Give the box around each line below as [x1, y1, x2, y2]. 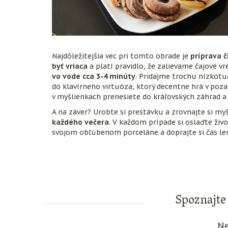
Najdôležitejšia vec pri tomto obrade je [52, 51, 190, 61]
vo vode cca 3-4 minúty [52, 72, 135, 81]
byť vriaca [52, 62, 88, 71]
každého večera [52, 118, 109, 127]
